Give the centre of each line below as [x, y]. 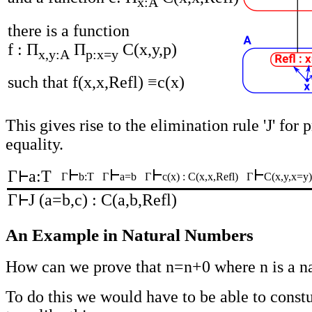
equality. [34, 145]
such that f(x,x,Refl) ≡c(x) [96, 83]
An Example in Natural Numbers [130, 234]
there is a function [69, 30]
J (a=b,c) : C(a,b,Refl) [103, 200]
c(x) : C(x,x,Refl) [200, 177]
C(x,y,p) [148, 49]
